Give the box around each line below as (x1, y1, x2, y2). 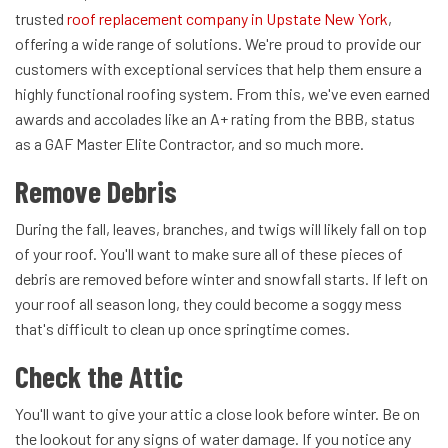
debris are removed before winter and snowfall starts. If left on (15, 268, 428, 288)
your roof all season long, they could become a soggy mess (15, 293, 402, 313)
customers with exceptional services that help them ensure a (15, 58, 422, 78)
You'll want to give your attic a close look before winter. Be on (15, 403, 420, 423)
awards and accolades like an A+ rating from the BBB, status (15, 108, 415, 128)
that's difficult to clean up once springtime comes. (15, 318, 350, 338)
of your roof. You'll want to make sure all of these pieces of (15, 243, 403, 263)
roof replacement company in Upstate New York (64, 8, 388, 28)
